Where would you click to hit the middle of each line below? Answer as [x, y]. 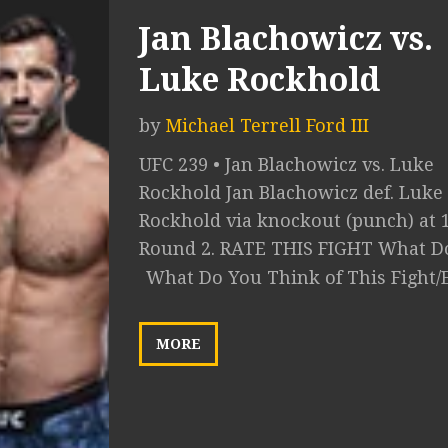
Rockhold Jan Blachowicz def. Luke [291, 192]
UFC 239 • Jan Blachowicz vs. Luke [286, 164]
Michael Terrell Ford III [267, 125]
